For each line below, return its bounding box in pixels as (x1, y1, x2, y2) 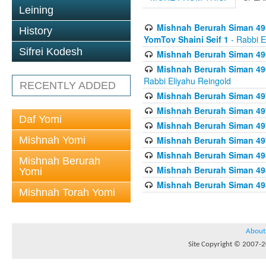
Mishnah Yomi (19, 134, 85, 146)
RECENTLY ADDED (20, 80, 116, 91)
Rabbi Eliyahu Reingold (144, 75, 231, 87)
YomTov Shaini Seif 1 (144, 33, 229, 45)
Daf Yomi (19, 113, 62, 125)
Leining (19, 4, 53, 16)
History (19, 25, 52, 37)
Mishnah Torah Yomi (19, 186, 115, 198)
